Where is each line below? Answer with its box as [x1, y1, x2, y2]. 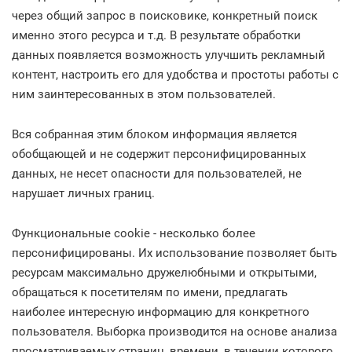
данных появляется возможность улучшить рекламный [12, 48, 325, 62]
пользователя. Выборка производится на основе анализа [12, 324, 337, 339]
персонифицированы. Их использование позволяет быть [12, 246, 337, 260]
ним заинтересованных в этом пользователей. [12, 87, 276, 101]
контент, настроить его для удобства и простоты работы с [12, 68, 339, 82]
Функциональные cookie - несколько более [12, 226, 255, 240]
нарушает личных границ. [12, 186, 155, 200]
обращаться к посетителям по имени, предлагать [12, 285, 288, 299]
